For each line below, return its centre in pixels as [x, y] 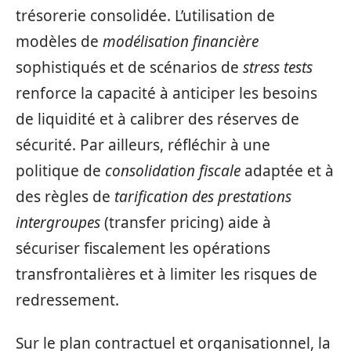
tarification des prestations [203, 196]
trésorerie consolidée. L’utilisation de [145, 15]
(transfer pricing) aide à [186, 222]
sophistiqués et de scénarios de [129, 67]
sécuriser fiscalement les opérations [143, 248]
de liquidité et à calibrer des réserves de [157, 119]
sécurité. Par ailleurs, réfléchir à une [143, 145]
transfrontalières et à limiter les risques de [166, 274]
